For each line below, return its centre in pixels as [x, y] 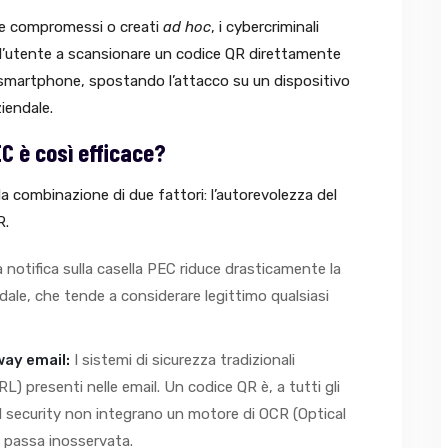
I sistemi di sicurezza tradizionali [182, 359]
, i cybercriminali [265, 26]
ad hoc [187, 26]
